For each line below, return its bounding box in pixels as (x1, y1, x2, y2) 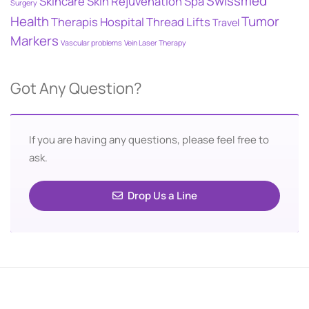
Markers (10, 32, 59, 50)
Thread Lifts (146, 14, 210, 30)
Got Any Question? (10, 78, 142, 99)
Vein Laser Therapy (124, 38, 186, 48)
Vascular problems (61, 38, 122, 48)
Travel (212, 16, 239, 29)
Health (10, 12, 49, 30)
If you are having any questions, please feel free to (29, 132, 269, 147)
